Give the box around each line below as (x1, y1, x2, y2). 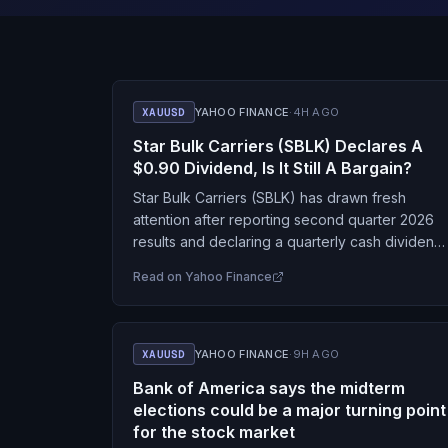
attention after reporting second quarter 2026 (133, 211, 434, 228)
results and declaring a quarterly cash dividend (133, 233, 443, 250)
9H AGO (292, 347, 340, 361)
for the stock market (133, 422, 295, 442)
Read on (133, 269, 185, 284)
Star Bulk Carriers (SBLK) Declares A (133, 136, 423, 156)
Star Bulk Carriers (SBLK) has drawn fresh (133, 189, 406, 206)
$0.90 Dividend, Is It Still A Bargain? (133, 158, 412, 178)
